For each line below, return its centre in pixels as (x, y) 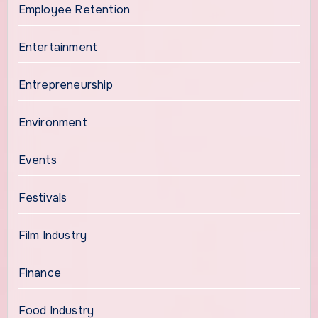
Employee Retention (74, 9)
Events (37, 160)
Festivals (43, 197)
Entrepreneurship (65, 84)
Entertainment (58, 47)
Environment (53, 122)
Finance (39, 273)
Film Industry (53, 235)
